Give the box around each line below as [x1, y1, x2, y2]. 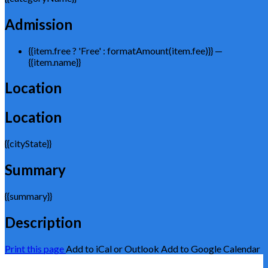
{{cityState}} [5, 138, 51, 150]
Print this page [5, 242, 64, 254]
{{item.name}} [29, 56, 81, 68]
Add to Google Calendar [161, 242, 260, 254]
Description [5, 213, 81, 231]
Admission [5, 15, 72, 33]
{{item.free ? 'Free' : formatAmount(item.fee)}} [29, 44, 213, 56]
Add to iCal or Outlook [66, 242, 159, 254]
